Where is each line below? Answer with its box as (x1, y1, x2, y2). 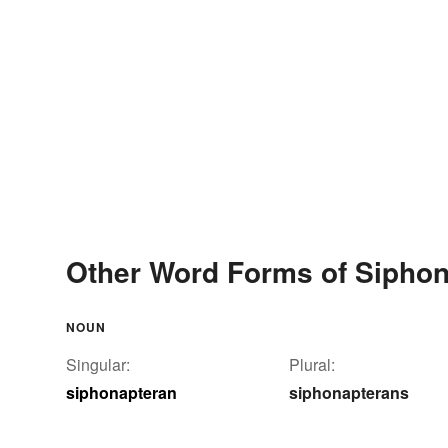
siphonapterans (289, 380, 409, 404)
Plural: (289, 352, 335, 376)
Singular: (66, 352, 130, 376)
